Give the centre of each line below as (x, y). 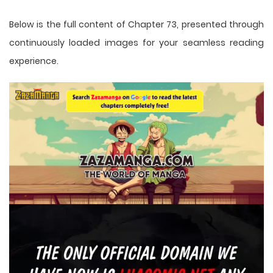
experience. (34, 61)
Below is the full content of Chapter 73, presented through (136, 24)
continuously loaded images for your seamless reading (136, 42)
